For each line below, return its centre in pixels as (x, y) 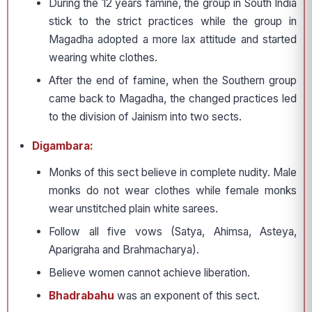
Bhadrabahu (81, 296)
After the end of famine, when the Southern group (173, 81)
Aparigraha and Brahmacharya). (124, 250)
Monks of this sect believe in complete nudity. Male (173, 173)
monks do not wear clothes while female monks (173, 191)
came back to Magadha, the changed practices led (173, 99)
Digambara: (63, 146)
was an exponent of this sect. (187, 296)
